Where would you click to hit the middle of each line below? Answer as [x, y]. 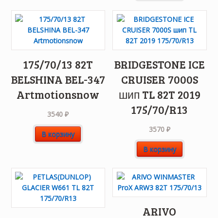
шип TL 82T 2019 [159, 95]
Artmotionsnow [58, 95]
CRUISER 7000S [159, 80]
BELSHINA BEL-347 [58, 80]
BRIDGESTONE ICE [159, 64]
